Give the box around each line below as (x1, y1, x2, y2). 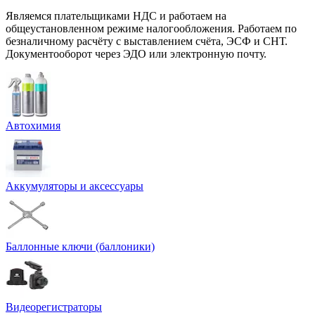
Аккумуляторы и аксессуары (6, 180, 143, 193)
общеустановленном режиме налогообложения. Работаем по (6, 22, 297, 35)
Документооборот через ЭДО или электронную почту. (6, 48, 266, 60)
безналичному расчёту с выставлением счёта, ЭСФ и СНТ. (6, 35, 288, 48)
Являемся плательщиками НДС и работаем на (6, 10, 226, 22)
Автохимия (6, 120, 60, 132)
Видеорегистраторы (6, 301, 102, 314)
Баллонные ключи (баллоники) (6, 240, 155, 253)
